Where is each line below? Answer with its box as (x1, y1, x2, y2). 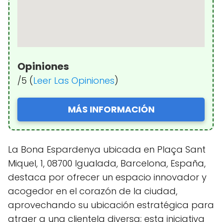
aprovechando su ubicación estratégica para (8, 198, 214, 211)
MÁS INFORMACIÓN (67, 103, 155, 115)
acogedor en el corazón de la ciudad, (8, 184, 177, 197)
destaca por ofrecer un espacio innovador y (8, 170, 207, 183)
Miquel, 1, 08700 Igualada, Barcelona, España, (8, 157, 206, 169)
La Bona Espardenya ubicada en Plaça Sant (8, 143, 206, 156)
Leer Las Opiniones (33, 74, 114, 87)
